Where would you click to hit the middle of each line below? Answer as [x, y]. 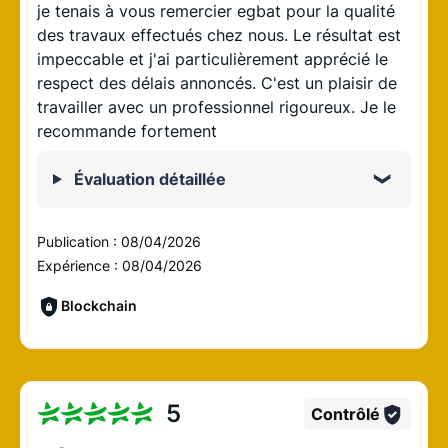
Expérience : [79, 265]
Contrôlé [345, 413]
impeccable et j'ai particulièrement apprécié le [212, 58]
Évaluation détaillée [147, 178]
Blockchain [99, 306]
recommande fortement [127, 130]
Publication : [79, 241]
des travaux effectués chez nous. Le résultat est [219, 34]
